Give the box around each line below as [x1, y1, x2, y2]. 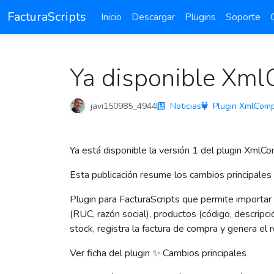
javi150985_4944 [91, 100, 157, 112]
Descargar [131, 10, 175, 24]
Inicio [101, 10, 122, 24]
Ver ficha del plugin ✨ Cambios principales [70, 246, 246, 260]
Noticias [170, 100, 201, 112]
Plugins [185, 10, 216, 24]
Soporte [226, 10, 261, 24]
